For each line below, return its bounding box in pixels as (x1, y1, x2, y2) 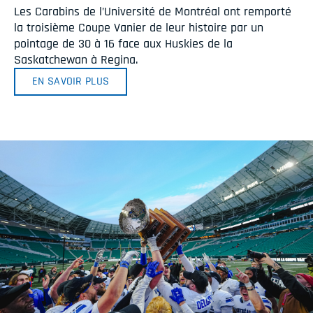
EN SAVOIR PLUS (32, 74, 110, 89)
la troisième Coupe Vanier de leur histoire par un (14, 19, 263, 36)
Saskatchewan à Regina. (14, 51, 138, 68)
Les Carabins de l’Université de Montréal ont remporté (14, 3, 291, 20)
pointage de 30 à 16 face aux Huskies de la (14, 35, 233, 52)
